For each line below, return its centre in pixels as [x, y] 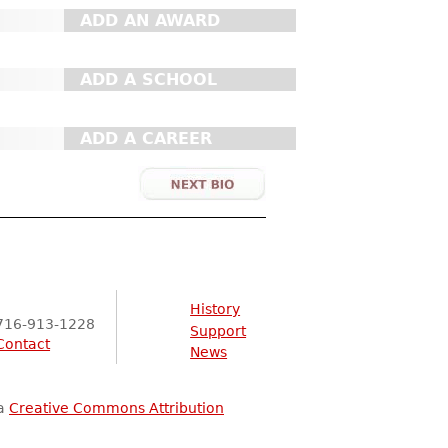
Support [218, 330]
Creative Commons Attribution [116, 408]
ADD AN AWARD [150, 21]
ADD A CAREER [146, 139]
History [215, 309]
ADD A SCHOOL [148, 80]
